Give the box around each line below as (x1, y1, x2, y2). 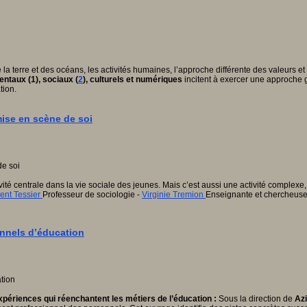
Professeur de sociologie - (42, 190, 142, 200)
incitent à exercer (182, 75, 248, 85)
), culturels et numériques (83, 75, 182, 85)
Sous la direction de (219, 294, 293, 304)
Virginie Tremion (142, 190, 206, 200)
